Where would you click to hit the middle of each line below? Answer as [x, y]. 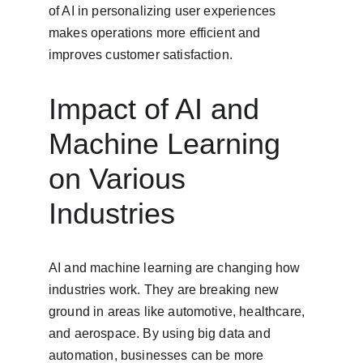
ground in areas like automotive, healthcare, [179, 312]
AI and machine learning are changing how [176, 268]
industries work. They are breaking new [166, 290]
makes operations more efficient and [156, 33]
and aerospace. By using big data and [161, 333]
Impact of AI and [158, 109]
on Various [121, 179]
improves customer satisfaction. [141, 55]
